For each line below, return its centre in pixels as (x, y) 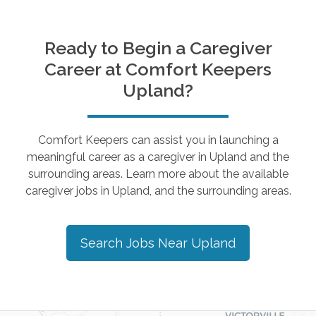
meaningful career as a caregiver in (118, 157)
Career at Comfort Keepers (158, 69)
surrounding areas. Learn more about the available (158, 174)
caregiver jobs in (68, 190)
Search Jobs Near (136, 243)
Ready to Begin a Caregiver (158, 48)
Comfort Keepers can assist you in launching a (158, 140)
